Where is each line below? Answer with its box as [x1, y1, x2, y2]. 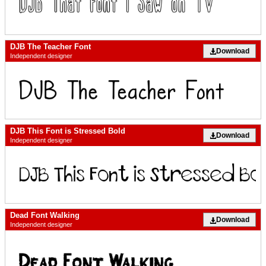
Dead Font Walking [10, 211, 80, 220]
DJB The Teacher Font [10, 42, 91, 51]
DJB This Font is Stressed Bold [10, 126, 125, 135]
